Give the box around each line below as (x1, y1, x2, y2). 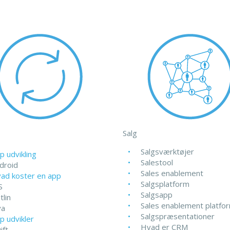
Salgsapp (141, 189, 172, 200)
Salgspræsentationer (141, 211, 215, 221)
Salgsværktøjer (141, 146, 194, 157)
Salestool (141, 157, 173, 167)
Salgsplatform (141, 179, 189, 189)
